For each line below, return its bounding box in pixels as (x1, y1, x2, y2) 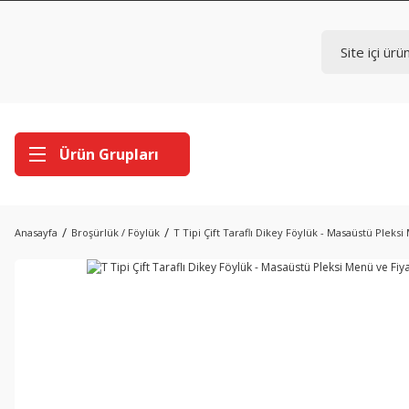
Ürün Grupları (59, 144, 159, 164)
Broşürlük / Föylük (71, 225, 160, 239)
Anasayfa (15, 225, 58, 239)
